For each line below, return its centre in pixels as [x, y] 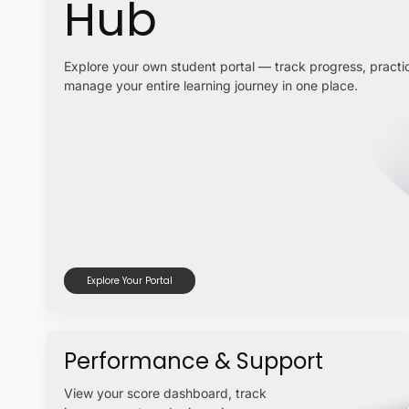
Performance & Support [194, 361]
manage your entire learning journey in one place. [211, 85]
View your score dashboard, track [165, 393]
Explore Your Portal [130, 280]
